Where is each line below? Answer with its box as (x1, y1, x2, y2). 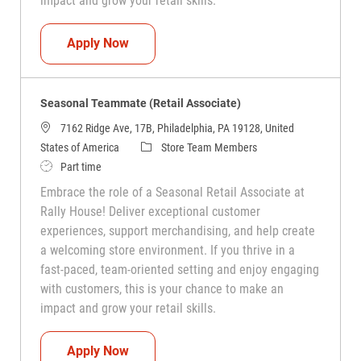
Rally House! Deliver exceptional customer (39, 203, 260, 219)
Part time (60, 160, 102, 173)
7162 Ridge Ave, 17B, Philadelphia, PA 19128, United (60, 121, 294, 135)
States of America (39, 140, 119, 154)
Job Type (39, 159, 81, 172)
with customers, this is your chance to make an (39, 280, 284, 297)
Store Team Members (160, 140, 257, 154)
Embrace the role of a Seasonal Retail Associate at (39, 184, 305, 200)
